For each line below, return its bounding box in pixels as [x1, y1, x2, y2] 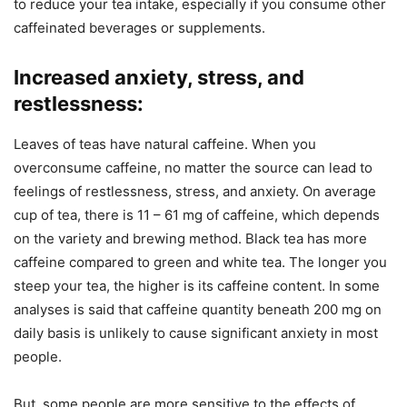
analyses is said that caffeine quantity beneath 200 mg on [14, 301, 382, 318]
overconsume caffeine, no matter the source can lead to [14, 159, 372, 176]
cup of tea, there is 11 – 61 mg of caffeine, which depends [14, 206, 380, 223]
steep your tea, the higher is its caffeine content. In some [14, 277, 380, 294]
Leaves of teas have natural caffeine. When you [14, 135, 316, 153]
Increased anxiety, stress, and [14, 65, 304, 89]
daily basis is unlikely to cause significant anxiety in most [14, 324, 378, 342]
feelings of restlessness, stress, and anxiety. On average [14, 183, 376, 200]
